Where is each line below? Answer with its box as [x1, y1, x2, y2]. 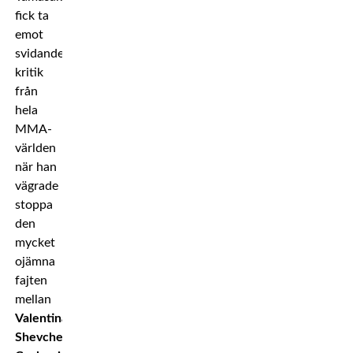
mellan [14, 293, 51, 306]
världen [14, 142, 56, 154]
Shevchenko [14, 331, 87, 344]
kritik [14, 66, 43, 79]
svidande [14, 47, 64, 60]
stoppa [14, 199, 53, 211]
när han [14, 161, 57, 173]
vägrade [14, 180, 58, 192]
